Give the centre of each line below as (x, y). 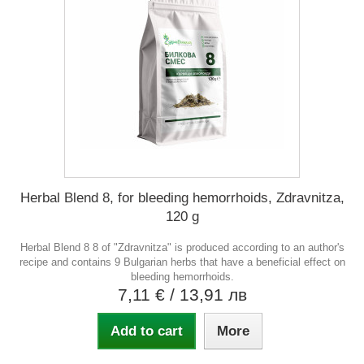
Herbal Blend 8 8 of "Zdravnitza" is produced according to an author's (182, 247)
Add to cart (146, 331)
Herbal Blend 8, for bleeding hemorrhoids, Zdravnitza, (182, 197)
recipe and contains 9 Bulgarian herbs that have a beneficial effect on (182, 262)
